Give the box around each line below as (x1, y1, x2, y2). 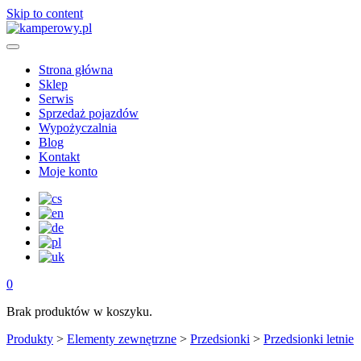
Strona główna (39, 63, 113, 77)
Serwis (39, 92, 73, 106)
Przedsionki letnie (263, 332, 354, 346)
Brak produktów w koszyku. (6, 305, 152, 318)
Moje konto (39, 164, 98, 178)
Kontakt (39, 150, 80, 164)
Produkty (6, 332, 53, 346)
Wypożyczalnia (39, 121, 117, 135)
